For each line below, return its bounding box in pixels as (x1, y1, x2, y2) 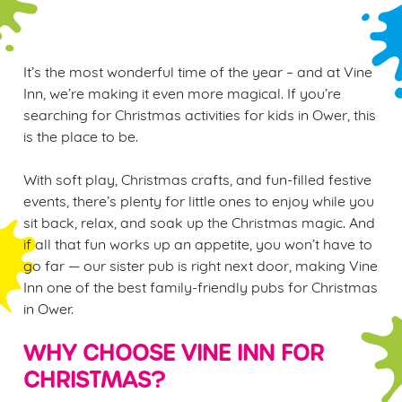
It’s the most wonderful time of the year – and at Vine (23, 61, 372, 80)
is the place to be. (23, 126, 138, 144)
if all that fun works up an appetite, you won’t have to (23, 233, 372, 252)
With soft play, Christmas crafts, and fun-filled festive (23, 169, 371, 188)
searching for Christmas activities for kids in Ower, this (23, 104, 376, 123)
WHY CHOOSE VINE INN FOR (23, 339, 324, 367)
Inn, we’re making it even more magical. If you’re (23, 83, 341, 101)
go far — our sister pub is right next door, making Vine (23, 255, 378, 274)
